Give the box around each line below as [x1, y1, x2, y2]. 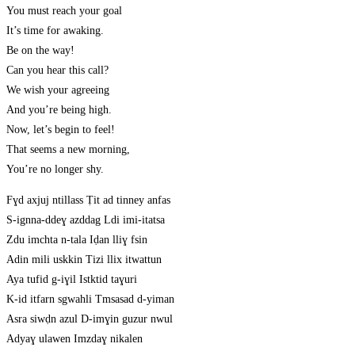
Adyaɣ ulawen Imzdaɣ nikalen [6, 333, 143, 345]
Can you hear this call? [6, 64, 109, 77]
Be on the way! [6, 44, 74, 57]
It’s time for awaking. [6, 25, 104, 37]
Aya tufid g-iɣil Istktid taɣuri [6, 273, 137, 286]
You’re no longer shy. [6, 163, 104, 176]
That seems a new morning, [6, 143, 130, 156]
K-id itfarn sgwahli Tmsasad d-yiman [6, 293, 174, 306]
